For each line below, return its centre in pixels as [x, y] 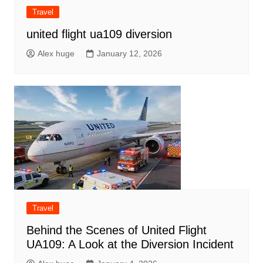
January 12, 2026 [129, 53]
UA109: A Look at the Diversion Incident [130, 244]
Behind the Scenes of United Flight [116, 230]
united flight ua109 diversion [99, 34]
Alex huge [56, 53]
